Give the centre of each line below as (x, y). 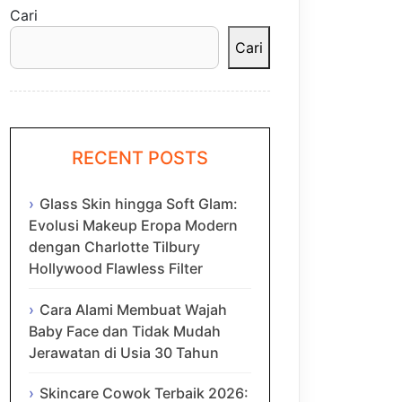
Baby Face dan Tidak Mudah (125, 331)
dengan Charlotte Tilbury (114, 246)
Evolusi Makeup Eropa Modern (133, 225)
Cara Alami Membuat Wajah (133, 309)
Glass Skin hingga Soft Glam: (139, 203)
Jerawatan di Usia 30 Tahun (124, 352)
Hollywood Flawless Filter (116, 268)
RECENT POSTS (140, 158)
